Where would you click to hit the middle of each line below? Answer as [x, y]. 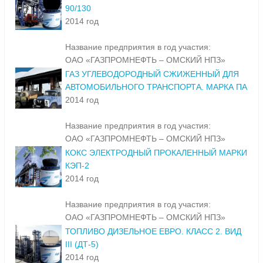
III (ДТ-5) [82, 245]
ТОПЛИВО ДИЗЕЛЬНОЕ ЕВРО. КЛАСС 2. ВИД [153, 232]
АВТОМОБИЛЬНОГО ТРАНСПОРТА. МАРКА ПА [156, 87]
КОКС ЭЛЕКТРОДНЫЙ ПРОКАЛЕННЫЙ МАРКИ [156, 153]
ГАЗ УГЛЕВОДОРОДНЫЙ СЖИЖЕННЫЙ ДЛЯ [152, 74]
